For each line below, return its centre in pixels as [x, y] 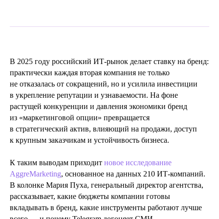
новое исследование [138, 163]
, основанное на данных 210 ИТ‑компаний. [133, 174]
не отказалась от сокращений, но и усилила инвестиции [104, 84]
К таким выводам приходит [56, 163]
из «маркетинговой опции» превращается [80, 118]
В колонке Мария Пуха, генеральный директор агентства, [107, 185]
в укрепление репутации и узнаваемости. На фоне [94, 95]
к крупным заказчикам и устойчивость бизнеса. [89, 140]
